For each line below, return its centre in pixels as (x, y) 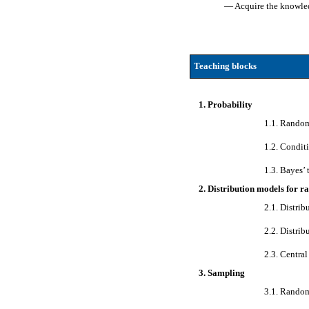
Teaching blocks (225, 66)
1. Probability (226, 104)
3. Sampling (222, 273)
